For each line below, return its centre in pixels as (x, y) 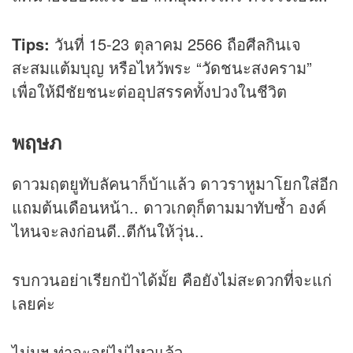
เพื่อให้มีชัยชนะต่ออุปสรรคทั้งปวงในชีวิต (149, 91)
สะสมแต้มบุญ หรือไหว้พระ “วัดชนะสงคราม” (162, 68)
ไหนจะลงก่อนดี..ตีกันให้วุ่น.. (108, 230)
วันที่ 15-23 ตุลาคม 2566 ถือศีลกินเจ (175, 44)
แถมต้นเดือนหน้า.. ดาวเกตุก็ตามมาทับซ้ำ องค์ (169, 206)
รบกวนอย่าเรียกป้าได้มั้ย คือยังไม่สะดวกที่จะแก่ (172, 279)
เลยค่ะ (33, 303)
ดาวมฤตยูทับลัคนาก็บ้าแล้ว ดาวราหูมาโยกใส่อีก (175, 183)
